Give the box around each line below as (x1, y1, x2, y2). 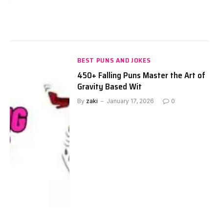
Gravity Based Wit (77, 79, 142, 93)
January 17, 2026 (107, 97, 154, 105)
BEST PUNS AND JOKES (77, 54, 151, 66)
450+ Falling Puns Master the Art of (77, 68, 206, 82)
